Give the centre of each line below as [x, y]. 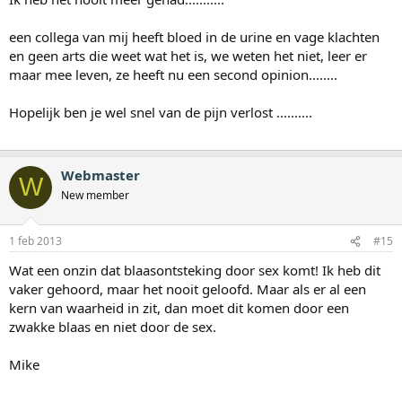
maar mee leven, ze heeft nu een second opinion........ [173, 74]
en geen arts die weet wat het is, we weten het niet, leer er [188, 55]
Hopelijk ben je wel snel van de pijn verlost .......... [161, 112]
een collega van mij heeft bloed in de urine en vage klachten [194, 36]
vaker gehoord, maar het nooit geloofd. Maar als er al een [188, 289]
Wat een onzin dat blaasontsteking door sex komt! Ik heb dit [195, 271]
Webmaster [100, 175]
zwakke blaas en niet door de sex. [113, 327]
